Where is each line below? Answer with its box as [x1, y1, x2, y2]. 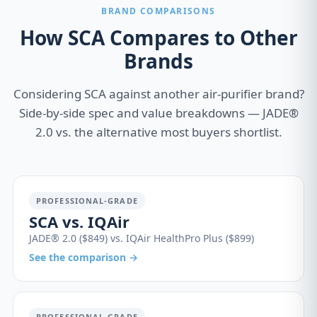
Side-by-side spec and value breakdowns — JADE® [18, 105, 299, 121]
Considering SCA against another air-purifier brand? [13, 86, 304, 102]
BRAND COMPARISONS [101, 5, 216, 17]
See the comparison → [29, 250, 138, 264]
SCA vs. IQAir [29, 211, 129, 232]
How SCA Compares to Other [19, 24, 298, 51]
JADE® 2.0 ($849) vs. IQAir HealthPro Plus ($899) [29, 231, 254, 245]
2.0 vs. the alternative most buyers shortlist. [35, 124, 282, 140]
